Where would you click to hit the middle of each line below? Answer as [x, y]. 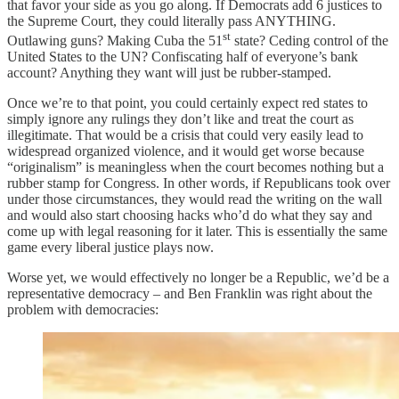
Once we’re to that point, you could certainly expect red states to [187, 102]
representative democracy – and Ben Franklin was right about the [190, 293]
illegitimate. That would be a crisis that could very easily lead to [185, 134]
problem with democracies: [83, 309]
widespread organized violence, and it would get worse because [186, 151]
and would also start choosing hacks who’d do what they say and [190, 215]
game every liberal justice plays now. [110, 247]
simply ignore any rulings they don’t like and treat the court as [180, 118]
